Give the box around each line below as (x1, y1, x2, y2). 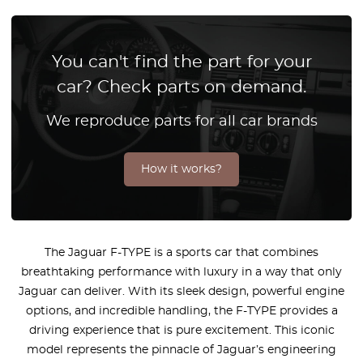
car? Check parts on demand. (57, 79, 306, 96)
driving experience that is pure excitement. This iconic (28, 324, 335, 336)
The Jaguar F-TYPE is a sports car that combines (45, 246, 318, 258)
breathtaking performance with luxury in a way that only (21, 266, 342, 278)
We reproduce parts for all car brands (45, 114, 318, 129)
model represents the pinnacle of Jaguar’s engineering (27, 344, 336, 356)
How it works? (141, 163, 222, 175)
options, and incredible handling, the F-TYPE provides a (25, 305, 338, 317)
